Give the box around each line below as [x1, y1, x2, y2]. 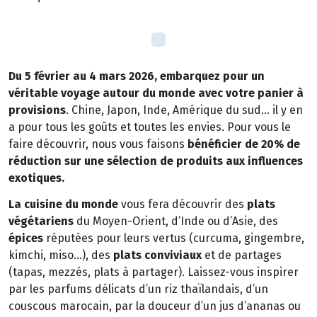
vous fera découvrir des [118, 197, 247, 211]
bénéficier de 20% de [185, 137, 300, 151]
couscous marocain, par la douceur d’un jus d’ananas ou [8, 299, 301, 313]
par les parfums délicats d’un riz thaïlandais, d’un [8, 282, 268, 296]
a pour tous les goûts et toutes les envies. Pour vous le [8, 120, 291, 134]
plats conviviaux [113, 248, 202, 262]
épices [8, 231, 43, 245]
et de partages [202, 248, 282, 262]
